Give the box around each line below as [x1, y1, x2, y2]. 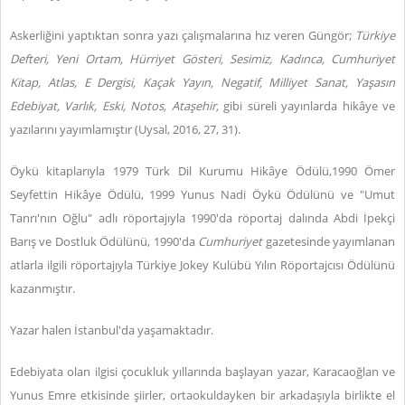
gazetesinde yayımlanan [265, 233, 396, 250]
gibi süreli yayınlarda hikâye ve [223, 98, 396, 114]
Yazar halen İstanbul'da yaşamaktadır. [10, 322, 213, 338]
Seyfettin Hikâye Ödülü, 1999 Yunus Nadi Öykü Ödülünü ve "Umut [10, 186, 395, 202]
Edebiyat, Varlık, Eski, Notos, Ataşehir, [10, 98, 224, 114]
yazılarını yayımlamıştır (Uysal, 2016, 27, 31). [10, 121, 240, 137]
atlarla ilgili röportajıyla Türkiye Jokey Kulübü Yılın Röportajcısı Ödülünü [10, 257, 395, 273]
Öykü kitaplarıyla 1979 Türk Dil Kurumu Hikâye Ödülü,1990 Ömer [10, 163, 395, 179]
